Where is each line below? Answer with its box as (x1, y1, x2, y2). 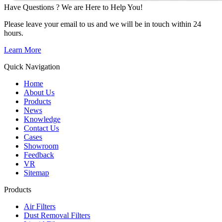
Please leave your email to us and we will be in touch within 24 (4, 19, 201, 28)
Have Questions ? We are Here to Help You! (4, 2, 143, 11)
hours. (4, 28, 23, 37)
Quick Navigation (4, 62, 60, 71)
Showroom (24, 141, 58, 150)
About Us (24, 88, 55, 97)
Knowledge (24, 114, 60, 123)
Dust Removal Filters (24, 211, 90, 220)
